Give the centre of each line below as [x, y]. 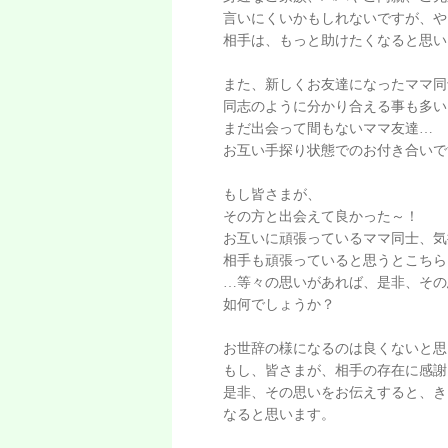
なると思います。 [279, 414]
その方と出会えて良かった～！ [321, 216]
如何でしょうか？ [279, 304]
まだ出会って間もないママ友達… [328, 128]
